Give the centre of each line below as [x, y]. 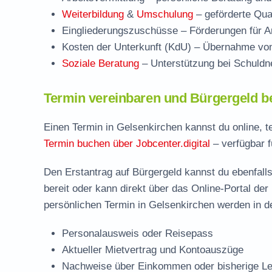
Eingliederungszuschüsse [120, 31]
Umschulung [165, 14]
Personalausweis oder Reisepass [138, 233]
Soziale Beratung [100, 63]
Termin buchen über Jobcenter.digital [127, 144]
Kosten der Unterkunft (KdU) [127, 47]
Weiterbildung [93, 14]
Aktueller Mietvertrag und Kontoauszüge [153, 250]
